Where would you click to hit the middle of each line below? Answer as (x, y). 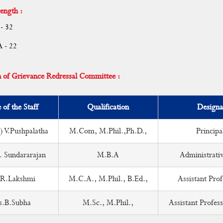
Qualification (108, 107)
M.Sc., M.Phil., (108, 203)
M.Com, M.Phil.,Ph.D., (108, 131)
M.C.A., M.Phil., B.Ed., (108, 179)
